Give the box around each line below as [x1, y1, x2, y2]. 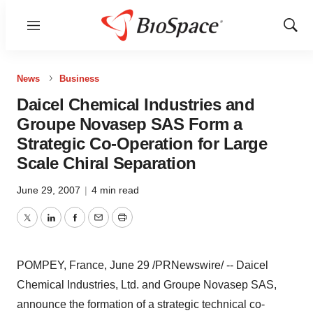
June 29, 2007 [17, 184, 83, 196]
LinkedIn [50, 219, 93, 232]
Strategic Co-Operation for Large [17, 134, 267, 153]
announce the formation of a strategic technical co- [17, 298, 265, 310]
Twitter [26, 219, 59, 232]
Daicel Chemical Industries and [17, 95, 254, 114]
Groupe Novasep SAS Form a [17, 115, 242, 133]
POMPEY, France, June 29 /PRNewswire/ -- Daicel [17, 259, 268, 271]
